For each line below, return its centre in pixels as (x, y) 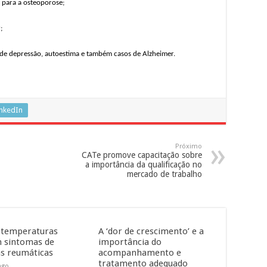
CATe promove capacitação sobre (142, 155)
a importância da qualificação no (144, 164)
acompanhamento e (139, 253)
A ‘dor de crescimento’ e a (151, 231)
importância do (130, 242)
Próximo (189, 146)
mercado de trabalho (164, 174)
